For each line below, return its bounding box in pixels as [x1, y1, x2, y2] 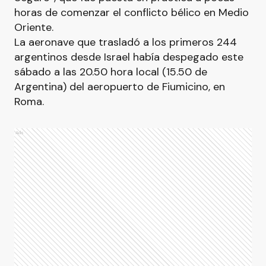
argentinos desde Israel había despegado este [14, 50, 243, 64]
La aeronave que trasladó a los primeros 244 [14, 35, 237, 49]
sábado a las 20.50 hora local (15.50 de [14, 65, 207, 79]
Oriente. [14, 20, 53, 34]
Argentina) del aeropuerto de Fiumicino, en [14, 80, 225, 94]
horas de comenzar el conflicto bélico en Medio [14, 5, 249, 20]
